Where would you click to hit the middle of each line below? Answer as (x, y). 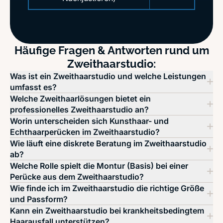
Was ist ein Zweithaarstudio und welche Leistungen (108, 76)
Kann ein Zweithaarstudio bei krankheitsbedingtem (107, 211)
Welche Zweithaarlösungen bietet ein (80, 99)
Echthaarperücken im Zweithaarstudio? (85, 132)
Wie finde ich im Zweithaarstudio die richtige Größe (107, 188)
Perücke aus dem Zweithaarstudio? (77, 177)
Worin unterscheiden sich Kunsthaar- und (89, 121)
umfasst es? (33, 87)
